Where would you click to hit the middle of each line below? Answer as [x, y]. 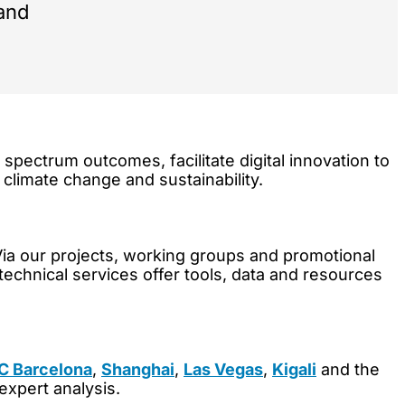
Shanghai [138, 370]
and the [348, 370]
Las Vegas [223, 370]
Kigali [294, 370]
